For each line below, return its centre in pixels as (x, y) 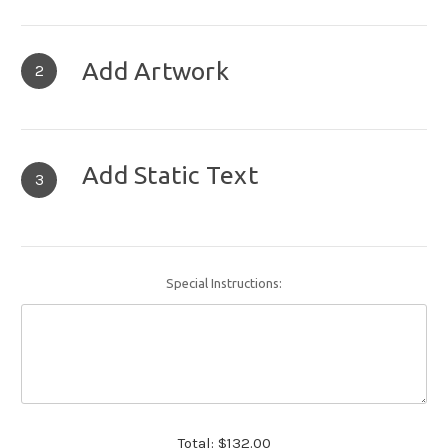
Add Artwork (155, 71)
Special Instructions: (224, 283)
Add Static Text (170, 175)
